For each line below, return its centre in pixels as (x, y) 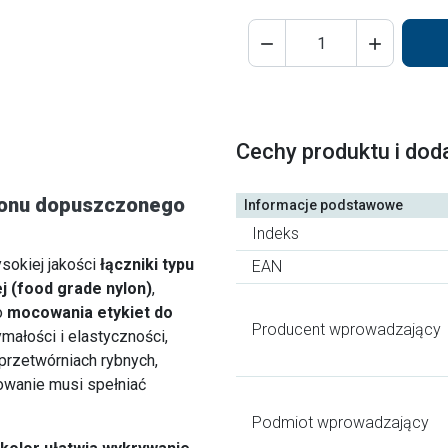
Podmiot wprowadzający (340, 423)
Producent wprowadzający (346, 330)
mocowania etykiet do (90, 313)
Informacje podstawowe (323, 205)
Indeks (275, 234)
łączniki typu (147, 265)
